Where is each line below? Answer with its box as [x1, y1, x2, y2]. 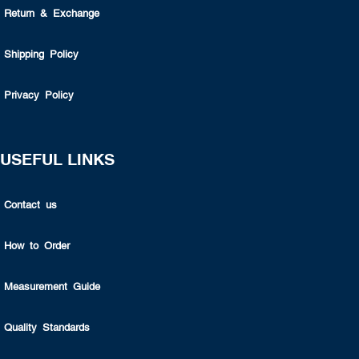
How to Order [4, 240, 70, 252]
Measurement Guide [4, 281, 100, 292]
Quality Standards [4, 322, 90, 333]
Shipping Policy [4, 49, 79, 60]
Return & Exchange [4, 8, 99, 19]
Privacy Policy [4, 90, 74, 101]
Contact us [4, 200, 57, 211]
